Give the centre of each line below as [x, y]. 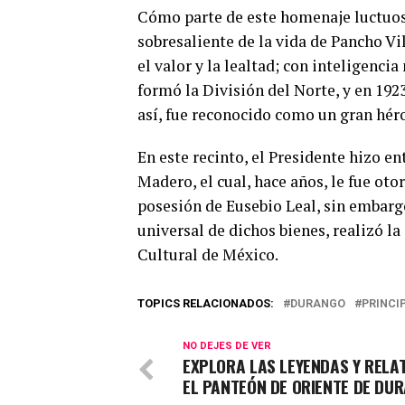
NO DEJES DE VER [227, 345]
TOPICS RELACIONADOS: [206, 303]
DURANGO [318, 303]
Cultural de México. [208, 254]
